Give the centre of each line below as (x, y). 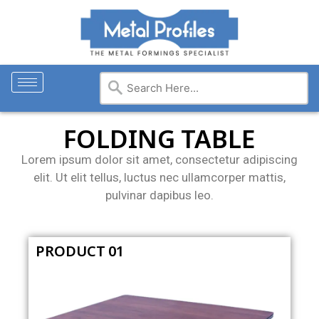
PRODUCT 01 (80, 251)
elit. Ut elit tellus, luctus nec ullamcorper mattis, (159, 178)
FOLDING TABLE (159, 139)
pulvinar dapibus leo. (159, 195)
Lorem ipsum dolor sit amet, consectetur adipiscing (159, 160)
